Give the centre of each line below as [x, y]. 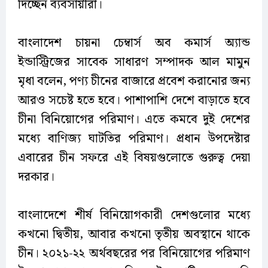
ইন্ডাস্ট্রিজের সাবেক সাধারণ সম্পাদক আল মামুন [134, 63]
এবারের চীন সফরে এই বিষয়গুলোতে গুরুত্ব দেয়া [134, 158]
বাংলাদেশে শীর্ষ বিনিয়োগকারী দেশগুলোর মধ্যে [134, 216]
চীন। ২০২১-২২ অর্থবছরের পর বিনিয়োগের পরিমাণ [134, 254]
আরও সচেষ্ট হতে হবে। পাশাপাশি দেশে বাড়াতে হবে [134, 101]
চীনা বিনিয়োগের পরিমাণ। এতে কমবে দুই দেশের [134, 120]
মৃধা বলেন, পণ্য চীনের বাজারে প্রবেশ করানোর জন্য [134, 82]
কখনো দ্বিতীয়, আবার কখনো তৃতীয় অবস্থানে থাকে [134, 235]
